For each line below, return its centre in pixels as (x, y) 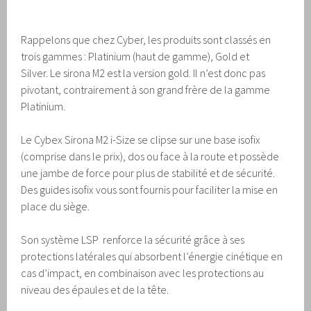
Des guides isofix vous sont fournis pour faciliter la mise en (150, 190)
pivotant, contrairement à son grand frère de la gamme (146, 90)
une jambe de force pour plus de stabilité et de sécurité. (148, 173)
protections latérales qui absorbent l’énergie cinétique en (152, 257)
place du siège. (56, 207)
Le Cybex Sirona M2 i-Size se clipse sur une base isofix (141, 140)
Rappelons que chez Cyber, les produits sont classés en (146, 40)
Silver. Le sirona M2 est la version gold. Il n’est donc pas (143, 73)
